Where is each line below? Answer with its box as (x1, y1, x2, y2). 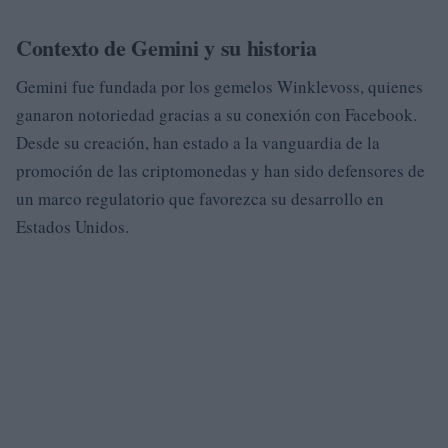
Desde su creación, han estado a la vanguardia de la (16, 131, 380, 154)
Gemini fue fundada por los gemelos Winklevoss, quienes (16, 75, 423, 98)
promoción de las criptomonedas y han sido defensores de (16, 159, 425, 182)
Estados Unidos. (16, 215, 129, 238)
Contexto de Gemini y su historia (16, 31, 317, 64)
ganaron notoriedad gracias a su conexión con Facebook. (16, 103, 417, 126)
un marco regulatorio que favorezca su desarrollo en (16, 187, 384, 210)
